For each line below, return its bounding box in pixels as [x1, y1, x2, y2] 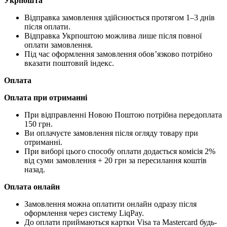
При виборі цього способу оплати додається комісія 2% [24, 147, 215, 156]
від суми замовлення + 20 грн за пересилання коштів [24, 156, 207, 165]
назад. [24, 165, 45, 174]
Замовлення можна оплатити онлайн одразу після [24, 200, 197, 209]
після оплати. [24, 22, 70, 31]
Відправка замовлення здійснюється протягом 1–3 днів [24, 13, 215, 22]
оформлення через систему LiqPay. [24, 209, 144, 218]
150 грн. [24, 120, 53, 129]
